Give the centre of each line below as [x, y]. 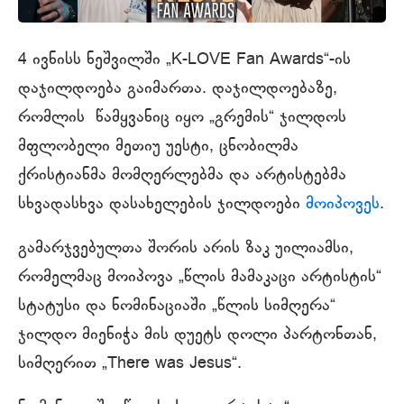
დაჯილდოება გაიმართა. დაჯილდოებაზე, [178, 89]
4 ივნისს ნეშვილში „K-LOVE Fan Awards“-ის [184, 60]
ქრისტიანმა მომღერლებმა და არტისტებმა [182, 175]
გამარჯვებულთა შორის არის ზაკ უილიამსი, [186, 248]
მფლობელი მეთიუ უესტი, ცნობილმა [158, 147]
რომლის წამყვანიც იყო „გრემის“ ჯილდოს [182, 118]
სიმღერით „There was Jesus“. [130, 364]
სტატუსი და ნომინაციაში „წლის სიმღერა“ [177, 306]
